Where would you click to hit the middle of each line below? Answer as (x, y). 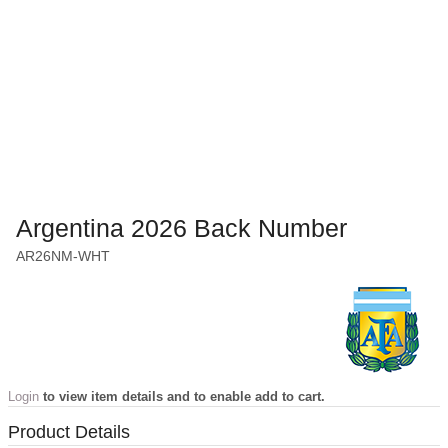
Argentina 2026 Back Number (181, 229)
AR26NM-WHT (63, 256)
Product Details (69, 432)
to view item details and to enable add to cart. (182, 397)
